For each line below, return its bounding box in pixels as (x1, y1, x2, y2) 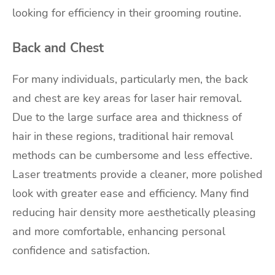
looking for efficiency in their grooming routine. (12, 5, 241, 20)
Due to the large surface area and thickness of (12, 109, 242, 125)
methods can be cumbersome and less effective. (12, 147, 252, 163)
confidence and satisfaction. (12, 242, 150, 258)
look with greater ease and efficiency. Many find (12, 185, 249, 201)
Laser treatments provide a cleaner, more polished (12, 166, 263, 182)
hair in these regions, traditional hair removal (12, 128, 233, 144)
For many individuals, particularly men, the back (12, 71, 248, 87)
